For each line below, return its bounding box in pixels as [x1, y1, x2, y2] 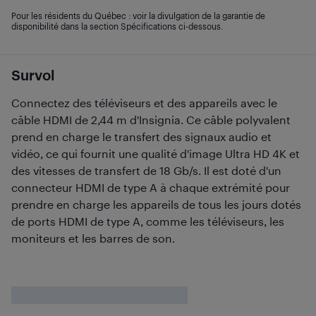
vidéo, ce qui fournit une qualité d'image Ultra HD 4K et [11, 147, 300, 160]
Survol [11, 66, 54, 83]
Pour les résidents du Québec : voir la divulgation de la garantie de [11, 11, 265, 20]
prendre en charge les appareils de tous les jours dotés [11, 197, 301, 211]
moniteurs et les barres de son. [11, 231, 175, 245]
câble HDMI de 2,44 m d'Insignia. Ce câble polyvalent [11, 113, 291, 126]
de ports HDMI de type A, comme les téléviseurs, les [11, 214, 284, 228]
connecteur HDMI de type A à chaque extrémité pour [11, 181, 290, 194]
